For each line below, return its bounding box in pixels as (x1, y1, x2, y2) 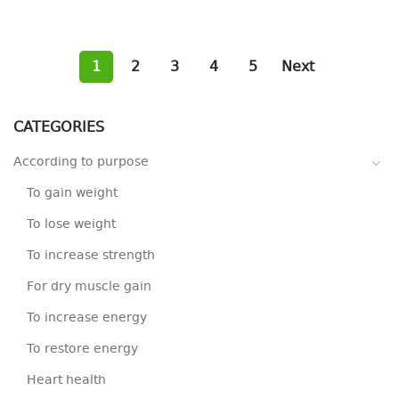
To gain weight (27, 183, 118, 203)
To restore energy (27, 339, 138, 359)
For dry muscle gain (27, 277, 151, 297)
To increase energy (27, 308, 147, 328)
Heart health (27, 370, 106, 390)
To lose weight (27, 215, 116, 234)
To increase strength (27, 246, 155, 265)
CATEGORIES (13, 117, 104, 139)
